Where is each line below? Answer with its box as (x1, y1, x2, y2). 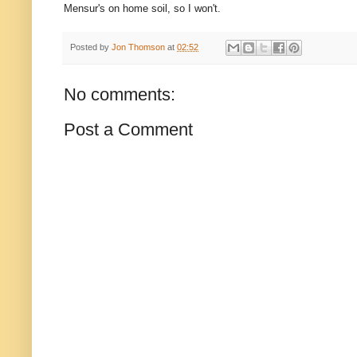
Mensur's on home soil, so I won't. (64, 2, 221, 15)
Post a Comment (64, 120, 193, 140)
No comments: (64, 84, 175, 105)
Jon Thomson (112, 42, 165, 53)
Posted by (70, 42, 112, 53)
